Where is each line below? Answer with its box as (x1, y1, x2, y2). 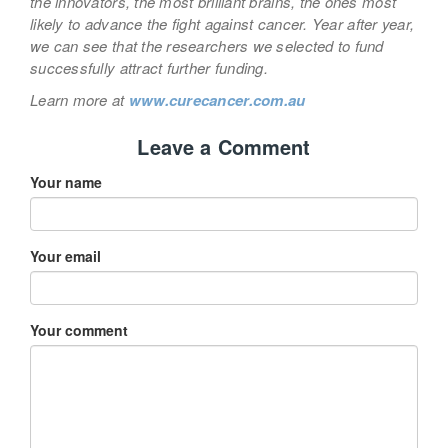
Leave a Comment (137, 131, 311, 161)
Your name (30, 171, 102, 192)
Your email (30, 245, 101, 266)
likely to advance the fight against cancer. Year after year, (30, 12, 415, 34)
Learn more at (30, 88, 129, 110)
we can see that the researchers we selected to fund (30, 34, 384, 56)
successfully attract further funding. (30, 56, 268, 78)
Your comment (30, 319, 128, 340)
